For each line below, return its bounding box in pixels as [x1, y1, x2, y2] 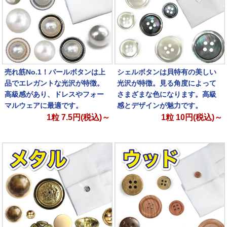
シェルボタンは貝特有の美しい [117, 68, 216, 76]
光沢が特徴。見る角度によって [117, 79, 216, 87]
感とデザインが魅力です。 [117, 101, 202, 109]
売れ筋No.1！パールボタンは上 [4, 68, 105, 76]
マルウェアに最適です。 [4, 101, 83, 109]
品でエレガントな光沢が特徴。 [4, 79, 104, 87]
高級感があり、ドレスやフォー [4, 90, 104, 98]
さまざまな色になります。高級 [117, 90, 216, 98]
